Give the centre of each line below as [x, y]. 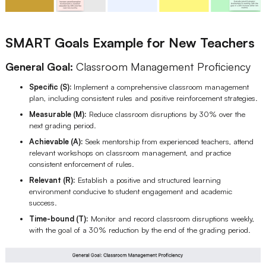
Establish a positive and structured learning [148, 180]
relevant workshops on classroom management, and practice [130, 153]
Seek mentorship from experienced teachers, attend [168, 142]
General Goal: [39, 66]
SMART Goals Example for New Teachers [130, 43]
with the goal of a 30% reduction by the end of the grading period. [140, 230]
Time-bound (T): [58, 219]
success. [43, 203]
